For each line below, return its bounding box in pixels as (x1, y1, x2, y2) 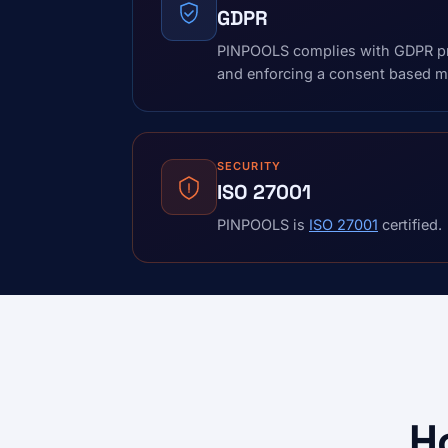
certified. (378, 216, 442, 233)
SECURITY (217, 159, 281, 173)
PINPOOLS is (217, 216, 309, 233)
